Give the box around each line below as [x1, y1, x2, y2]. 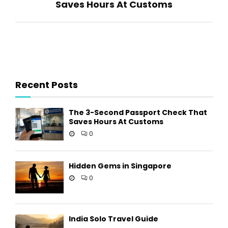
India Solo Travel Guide [69, 213, 158, 224]
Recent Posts [15, 78, 78, 92]
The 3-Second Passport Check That [69, 107, 207, 118]
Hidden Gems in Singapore [69, 160, 172, 171]
